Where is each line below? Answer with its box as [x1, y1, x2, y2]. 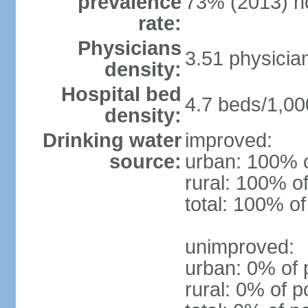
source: [109, 151, 181, 173]
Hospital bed [60, 83, 181, 105]
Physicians [77, 37, 181, 59]
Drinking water [42, 129, 181, 151]
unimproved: [184, 236, 294, 258]
